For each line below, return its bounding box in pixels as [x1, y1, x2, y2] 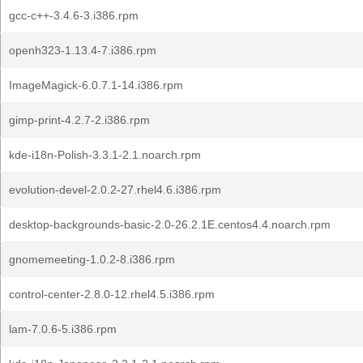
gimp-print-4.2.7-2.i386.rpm [9, 113, 150, 126]
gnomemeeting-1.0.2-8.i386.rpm [9, 253, 175, 266]
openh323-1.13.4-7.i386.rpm [9, 44, 156, 57]
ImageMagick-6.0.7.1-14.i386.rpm [9, 79, 183, 92]
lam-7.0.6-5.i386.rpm [9, 322, 117, 335]
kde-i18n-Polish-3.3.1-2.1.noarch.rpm [9, 148, 201, 161]
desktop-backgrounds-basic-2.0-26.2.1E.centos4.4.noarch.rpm [9, 218, 331, 231]
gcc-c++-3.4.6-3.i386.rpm [9, 9, 139, 22]
